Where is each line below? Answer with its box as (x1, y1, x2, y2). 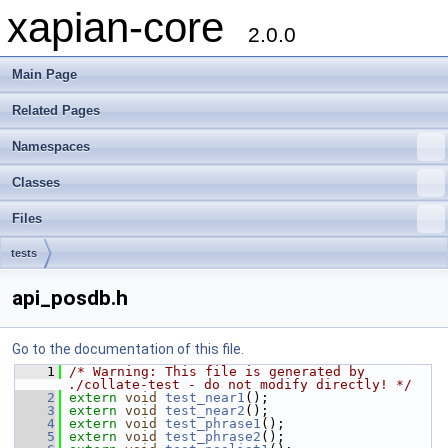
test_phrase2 (165, 429, 261, 444)
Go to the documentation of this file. (12, 341, 244, 357)
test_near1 (165, 390, 245, 405)
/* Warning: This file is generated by (69, 364, 365, 379)
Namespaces (12, 139, 90, 154)
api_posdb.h (12, 286, 128, 310)
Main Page (12, 67, 77, 82)
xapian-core (7, 4, 248, 51)
